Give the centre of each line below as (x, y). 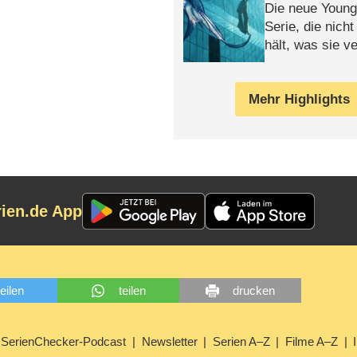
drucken (254, 291)
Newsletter (169, 342)
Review (287, 63)
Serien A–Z (241, 342)
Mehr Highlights (300, 99)
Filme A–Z (312, 342)
